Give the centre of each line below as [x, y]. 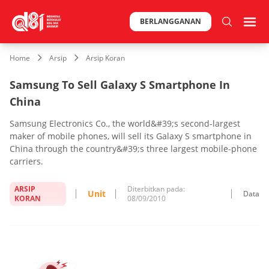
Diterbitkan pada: [156, 189]
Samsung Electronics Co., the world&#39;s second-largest [125, 123]
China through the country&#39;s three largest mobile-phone [133, 148]
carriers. [26, 161]
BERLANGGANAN [171, 21]
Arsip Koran [105, 58]
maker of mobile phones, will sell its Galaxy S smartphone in [131, 136]
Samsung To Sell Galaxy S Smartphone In [120, 84]
